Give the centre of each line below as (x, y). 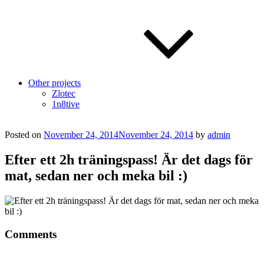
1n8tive (66, 104)
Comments (31, 234)
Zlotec (64, 93)
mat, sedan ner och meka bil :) (96, 175)
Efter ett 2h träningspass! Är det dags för (129, 159)
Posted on (23, 135)
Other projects (55, 83)
